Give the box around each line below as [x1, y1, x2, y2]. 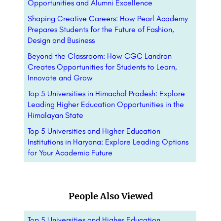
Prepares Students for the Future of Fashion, [28, 25, 174, 35]
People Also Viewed [68, 190, 153, 202]
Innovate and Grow [28, 73, 93, 83]
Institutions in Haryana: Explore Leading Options [28, 137, 188, 147]
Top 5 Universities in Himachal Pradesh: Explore [28, 89, 185, 99]
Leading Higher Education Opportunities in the [28, 100, 184, 110]
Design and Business [28, 36, 95, 45]
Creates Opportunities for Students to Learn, [28, 62, 177, 72]
